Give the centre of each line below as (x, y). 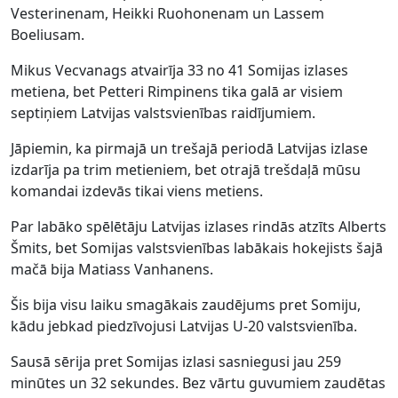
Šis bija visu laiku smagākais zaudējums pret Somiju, (186, 305)
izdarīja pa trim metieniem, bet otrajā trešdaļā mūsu (186, 170)
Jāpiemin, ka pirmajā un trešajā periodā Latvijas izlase (189, 148)
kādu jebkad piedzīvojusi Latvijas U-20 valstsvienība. (184, 326)
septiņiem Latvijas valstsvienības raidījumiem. (163, 113)
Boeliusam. (48, 35)
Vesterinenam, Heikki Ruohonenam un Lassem (167, 13)
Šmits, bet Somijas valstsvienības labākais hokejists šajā (197, 248)
